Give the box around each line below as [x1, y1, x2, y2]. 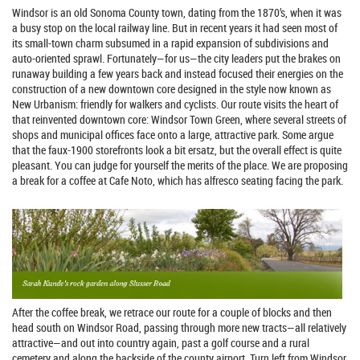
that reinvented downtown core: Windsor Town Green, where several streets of [12, 111, 346, 127]
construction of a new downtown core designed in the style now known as [12, 80, 331, 96]
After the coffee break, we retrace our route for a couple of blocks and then [12, 305, 332, 321]
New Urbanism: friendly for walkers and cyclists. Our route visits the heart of [12, 96, 338, 112]
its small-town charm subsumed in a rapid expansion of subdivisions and [12, 35, 329, 51]
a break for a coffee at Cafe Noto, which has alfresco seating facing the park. [12, 172, 343, 188]
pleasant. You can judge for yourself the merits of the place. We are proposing [12, 157, 348, 173]
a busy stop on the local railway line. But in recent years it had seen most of [12, 19, 337, 35]
